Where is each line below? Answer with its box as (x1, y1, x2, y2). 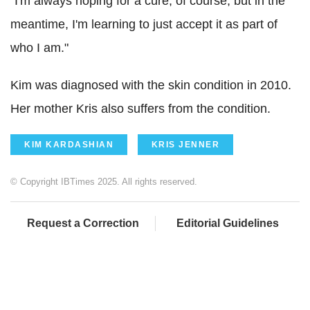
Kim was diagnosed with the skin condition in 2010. (10, 78, 291, 93)
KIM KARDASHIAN (24, 140, 113, 150)
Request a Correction (26, 217, 139, 230)
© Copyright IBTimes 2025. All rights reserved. (10, 176, 197, 188)
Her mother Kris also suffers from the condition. (10, 102, 271, 116)
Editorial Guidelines (176, 217, 279, 230)
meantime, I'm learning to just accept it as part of (10, 17, 277, 32)
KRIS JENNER (151, 140, 219, 150)
